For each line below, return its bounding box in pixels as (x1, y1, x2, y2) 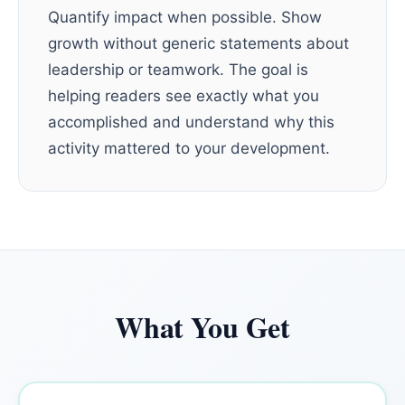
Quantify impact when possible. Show (48, 8, 322, 26)
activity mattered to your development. (48, 139, 330, 157)
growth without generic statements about (48, 34, 349, 52)
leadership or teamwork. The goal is (48, 61, 308, 79)
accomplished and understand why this (48, 113, 334, 131)
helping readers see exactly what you (48, 87, 319, 105)
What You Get (115, 306, 290, 348)
